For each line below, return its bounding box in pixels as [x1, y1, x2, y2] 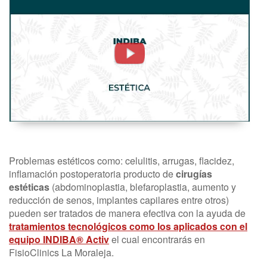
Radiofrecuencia [9, 21, 140, 48]
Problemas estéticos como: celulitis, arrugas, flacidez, [9, 153, 234, 167]
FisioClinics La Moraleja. [9, 245, 114, 259]
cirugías [176, 166, 212, 181]
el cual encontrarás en [109, 232, 205, 246]
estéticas [9, 179, 52, 194]
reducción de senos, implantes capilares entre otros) [9, 193, 229, 207]
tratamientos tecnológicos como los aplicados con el [9, 219, 247, 233]
